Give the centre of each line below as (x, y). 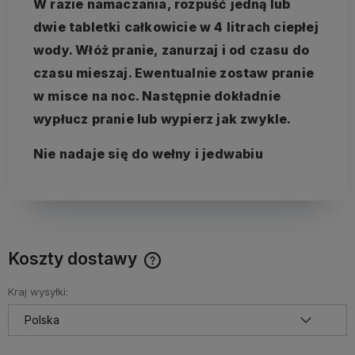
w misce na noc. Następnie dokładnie (157, 95)
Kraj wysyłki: (38, 291)
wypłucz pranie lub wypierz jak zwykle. (162, 118)
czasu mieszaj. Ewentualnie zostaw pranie (174, 73)
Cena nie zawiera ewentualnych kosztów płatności (153, 274)
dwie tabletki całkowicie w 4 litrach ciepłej (176, 27)
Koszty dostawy (74, 258)
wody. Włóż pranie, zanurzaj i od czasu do (172, 50)
